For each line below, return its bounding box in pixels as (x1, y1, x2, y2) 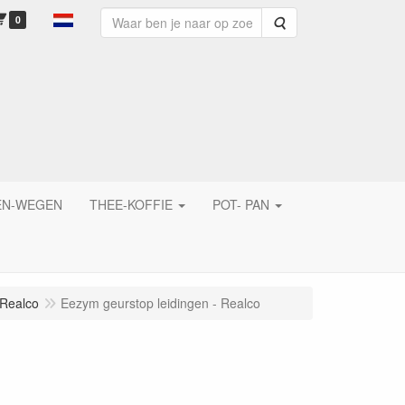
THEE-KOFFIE (89, 195, 173, 213)
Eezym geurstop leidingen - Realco (61, 294, 260, 312)
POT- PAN (212, 195, 269, 213)
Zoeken (285, 13, 328, 31)
